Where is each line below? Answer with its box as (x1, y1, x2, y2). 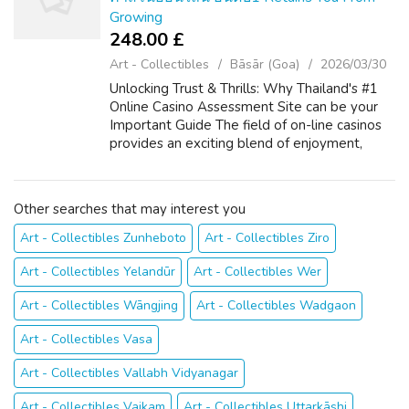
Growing (110, 7, 163, 27)
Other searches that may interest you (14, 200, 246, 218)
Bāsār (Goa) (230, 56, 299, 73)
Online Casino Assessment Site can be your (110, 98, 378, 116)
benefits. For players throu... (110, 171, 282, 189)
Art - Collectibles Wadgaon (196, 297, 356, 314)
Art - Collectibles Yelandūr (20, 263, 175, 280)
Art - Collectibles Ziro (204, 229, 330, 246)
